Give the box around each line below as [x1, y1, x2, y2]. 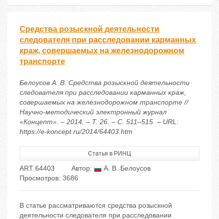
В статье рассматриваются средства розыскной [20, 201, 172, 210]
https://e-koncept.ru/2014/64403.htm [20, 128, 132, 136]
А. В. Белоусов [102, 164, 151, 173]
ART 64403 [20, 164, 55, 173]
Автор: [71, 164, 94, 173]
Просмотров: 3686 [20, 174, 78, 182]
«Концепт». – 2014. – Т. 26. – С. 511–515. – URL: [20, 118, 178, 126]
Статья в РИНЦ [88, 150, 131, 157]
